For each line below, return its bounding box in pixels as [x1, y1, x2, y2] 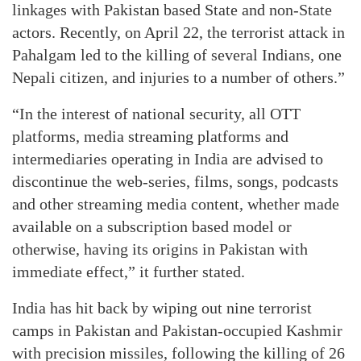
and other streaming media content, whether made [12, 195, 339, 213]
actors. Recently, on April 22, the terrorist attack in [12, 23, 345, 41]
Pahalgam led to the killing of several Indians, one [12, 46, 342, 64]
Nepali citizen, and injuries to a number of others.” [12, 68, 345, 86]
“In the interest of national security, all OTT [12, 105, 301, 122]
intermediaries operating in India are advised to [12, 150, 323, 168]
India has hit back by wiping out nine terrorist [12, 299, 312, 317]
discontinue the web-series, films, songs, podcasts [12, 172, 338, 190]
